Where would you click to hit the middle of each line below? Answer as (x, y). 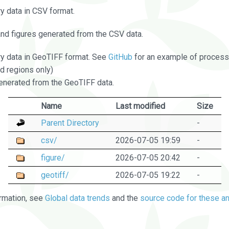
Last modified (140, 106)
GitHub (120, 57)
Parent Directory (70, 123)
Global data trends (77, 198)
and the (125, 198)
